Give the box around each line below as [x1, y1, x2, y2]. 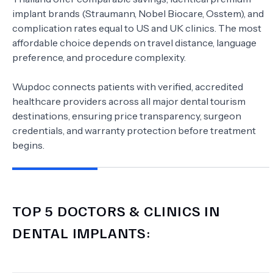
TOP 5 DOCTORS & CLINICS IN [12, 201, 220, 220]
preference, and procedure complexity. [12, 51, 186, 64]
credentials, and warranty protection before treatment [12, 124, 256, 137]
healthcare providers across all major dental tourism [12, 95, 246, 108]
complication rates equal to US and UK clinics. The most [12, 22, 261, 35]
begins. [12, 139, 44, 152]
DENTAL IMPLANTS [12, 223, 147, 242]
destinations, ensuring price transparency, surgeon [12, 110, 241, 122]
